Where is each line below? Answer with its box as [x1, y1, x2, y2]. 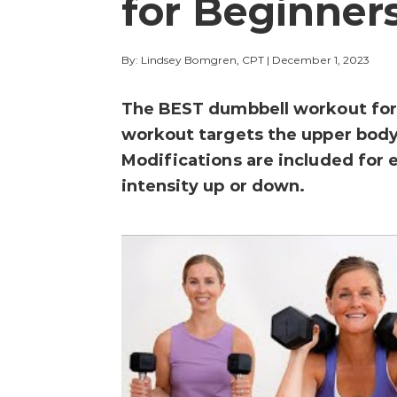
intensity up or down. [121, 176, 306, 197]
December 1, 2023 [271, 53, 370, 67]
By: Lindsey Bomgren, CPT [121, 53, 264, 67]
